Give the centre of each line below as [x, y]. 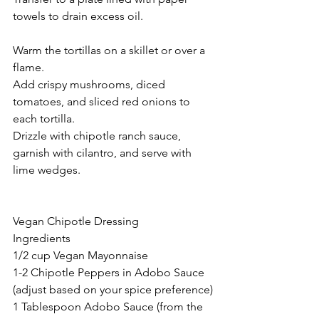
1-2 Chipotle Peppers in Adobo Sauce [110, 272]
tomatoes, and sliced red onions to [103, 101]
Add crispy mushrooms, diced [90, 84]
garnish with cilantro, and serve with [104, 153]
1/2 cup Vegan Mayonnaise [80, 255]
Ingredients [42, 238]
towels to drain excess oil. [78, 16]
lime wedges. [47, 170]
